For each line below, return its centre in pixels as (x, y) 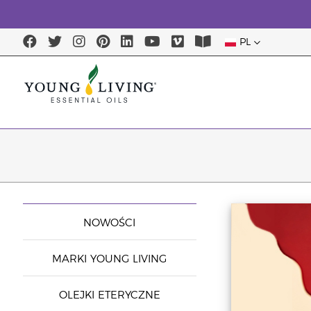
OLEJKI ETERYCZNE (109, 295)
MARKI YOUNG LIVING (109, 259)
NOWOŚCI (109, 223)
